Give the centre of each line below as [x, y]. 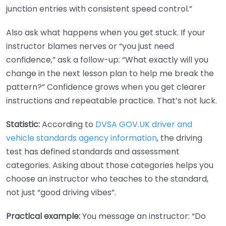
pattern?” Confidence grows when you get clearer [106, 87]
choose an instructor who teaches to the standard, [107, 179]
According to [68, 125]
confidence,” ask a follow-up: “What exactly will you [107, 60]
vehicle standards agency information [81, 138]
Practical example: [43, 216]
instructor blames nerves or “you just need [90, 46]
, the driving [180, 138]
